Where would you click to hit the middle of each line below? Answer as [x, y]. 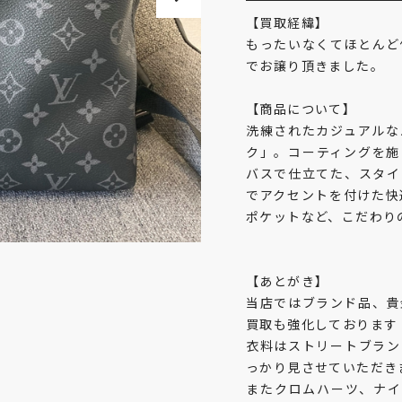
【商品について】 [301, 109]
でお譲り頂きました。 [315, 66]
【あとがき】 [288, 281]
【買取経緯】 [288, 22]
